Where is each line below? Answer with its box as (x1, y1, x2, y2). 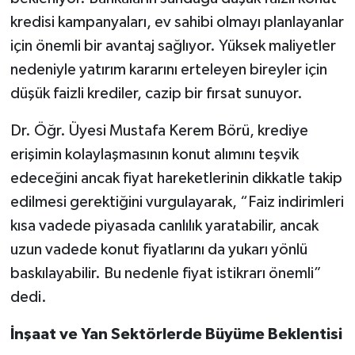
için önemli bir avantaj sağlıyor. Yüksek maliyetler (10, 37, 336, 54)
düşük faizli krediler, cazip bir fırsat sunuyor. (10, 85, 303, 101)
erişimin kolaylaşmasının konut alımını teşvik (10, 146, 299, 162)
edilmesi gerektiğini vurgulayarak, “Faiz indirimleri (10, 193, 344, 210)
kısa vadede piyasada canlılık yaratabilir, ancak (10, 217, 319, 234)
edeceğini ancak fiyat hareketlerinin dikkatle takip (10, 170, 342, 186)
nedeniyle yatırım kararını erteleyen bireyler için (10, 61, 327, 78)
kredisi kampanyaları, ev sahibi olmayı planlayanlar (10, 13, 344, 30)
